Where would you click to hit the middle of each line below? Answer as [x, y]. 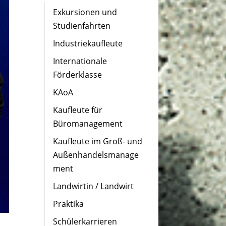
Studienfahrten [81, 26]
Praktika [68, 204]
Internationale [80, 61]
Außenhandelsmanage [96, 155]
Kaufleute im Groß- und [97, 141]
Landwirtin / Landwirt [93, 186]
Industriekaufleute [88, 43]
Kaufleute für [77, 110]
